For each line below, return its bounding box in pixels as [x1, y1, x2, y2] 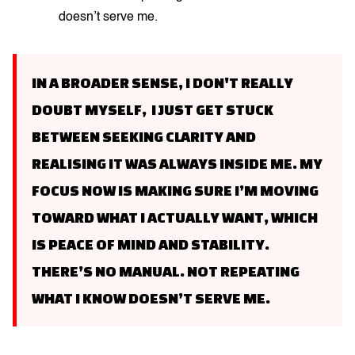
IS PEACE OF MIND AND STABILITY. [32, 235, 269, 254]
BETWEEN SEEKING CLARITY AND [32, 128, 256, 146]
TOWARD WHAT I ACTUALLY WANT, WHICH [32, 208, 318, 227]
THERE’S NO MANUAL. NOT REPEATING [32, 262, 300, 281]
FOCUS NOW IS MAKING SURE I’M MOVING [32, 181, 319, 200]
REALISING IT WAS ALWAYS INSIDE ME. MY [32, 155, 323, 173]
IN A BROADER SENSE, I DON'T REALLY [32, 74, 293, 92]
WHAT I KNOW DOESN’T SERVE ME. [32, 289, 270, 307]
